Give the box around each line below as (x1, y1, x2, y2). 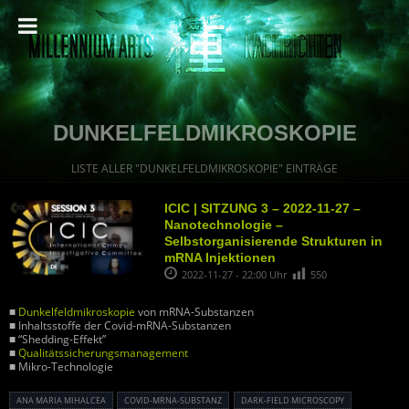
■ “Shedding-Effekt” (9, 331, 106, 348)
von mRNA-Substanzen (135, 304, 254, 320)
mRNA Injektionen (164, 250, 276, 265)
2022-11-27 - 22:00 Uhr (182, 267, 289, 281)
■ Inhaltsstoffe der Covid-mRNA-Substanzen (9, 318, 231, 334)
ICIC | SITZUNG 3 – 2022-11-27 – (164, 201, 361, 215)
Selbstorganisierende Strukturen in (164, 234, 383, 248)
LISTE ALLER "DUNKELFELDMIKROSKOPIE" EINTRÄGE (71, 161, 338, 176)
